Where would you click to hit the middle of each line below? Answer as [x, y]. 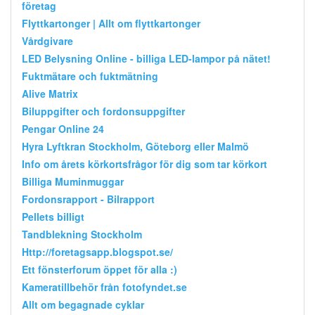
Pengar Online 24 [63, 128]
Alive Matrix [50, 93]
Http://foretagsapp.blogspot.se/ [97, 251]
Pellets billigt [53, 216]
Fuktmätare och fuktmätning [90, 76]
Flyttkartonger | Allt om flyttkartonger [111, 23]
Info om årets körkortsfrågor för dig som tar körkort [144, 163]
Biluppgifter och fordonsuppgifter [103, 111]
